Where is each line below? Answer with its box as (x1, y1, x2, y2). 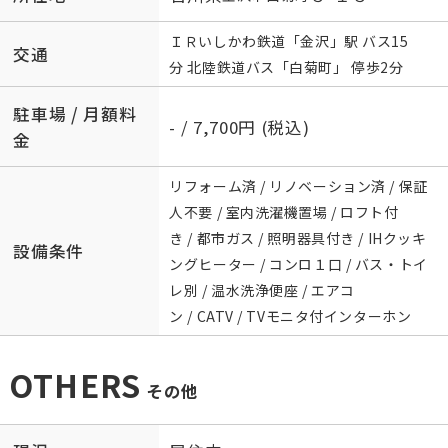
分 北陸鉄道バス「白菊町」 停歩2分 (169, 57, 404, 78)
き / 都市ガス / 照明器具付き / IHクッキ (169, 228, 427, 249)
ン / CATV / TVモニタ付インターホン (169, 306, 412, 327)
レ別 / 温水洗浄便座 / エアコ (169, 280, 355, 301)
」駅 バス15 (329, 31, 409, 52)
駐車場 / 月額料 (13, 101, 137, 126)
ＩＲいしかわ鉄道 (169, 31, 286, 52)
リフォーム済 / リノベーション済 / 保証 (169, 176, 428, 197)
